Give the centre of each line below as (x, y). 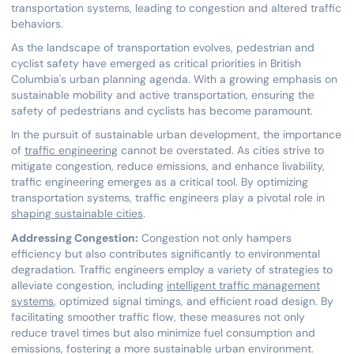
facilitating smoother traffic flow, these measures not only (158, 316)
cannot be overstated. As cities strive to (220, 151)
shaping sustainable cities (77, 214)
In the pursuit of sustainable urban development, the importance (176, 135)
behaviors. (37, 23)
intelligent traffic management (243, 285)
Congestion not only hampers (215, 237)
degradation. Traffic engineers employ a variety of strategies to (171, 269)
